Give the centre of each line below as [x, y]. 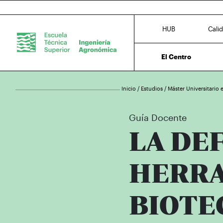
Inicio [129, 88]
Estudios [153, 88]
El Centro [176, 56]
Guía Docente [158, 117]
